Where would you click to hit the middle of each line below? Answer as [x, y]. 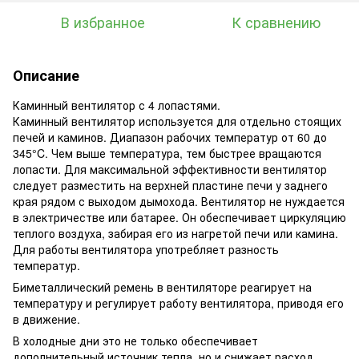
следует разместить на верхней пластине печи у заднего [170, 185]
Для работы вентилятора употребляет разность [146, 249]
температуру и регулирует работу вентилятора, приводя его [178, 303]
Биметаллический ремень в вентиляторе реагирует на [162, 286]
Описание [46, 75]
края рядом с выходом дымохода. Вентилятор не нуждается [179, 201]
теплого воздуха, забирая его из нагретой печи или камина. [175, 233]
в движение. [46, 319]
